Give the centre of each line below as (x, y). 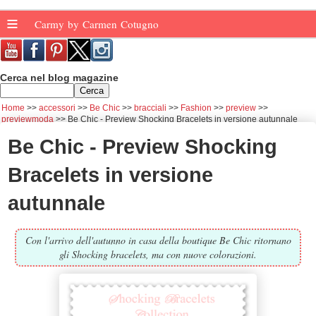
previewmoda (28, 119)
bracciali (150, 108)
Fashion (196, 108)
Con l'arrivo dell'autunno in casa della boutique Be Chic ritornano (158, 240)
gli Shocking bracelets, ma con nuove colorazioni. (158, 254)
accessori (57, 108)
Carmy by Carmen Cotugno (98, 24)
